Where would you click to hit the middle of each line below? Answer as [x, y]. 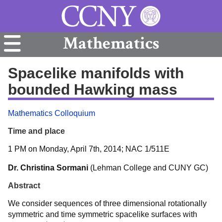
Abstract [24, 186]
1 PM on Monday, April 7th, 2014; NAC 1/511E [89, 149]
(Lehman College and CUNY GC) [148, 168]
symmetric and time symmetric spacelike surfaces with [103, 214]
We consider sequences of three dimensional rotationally [107, 203]
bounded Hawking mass [93, 89]
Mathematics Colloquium [52, 113]
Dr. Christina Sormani [48, 168]
